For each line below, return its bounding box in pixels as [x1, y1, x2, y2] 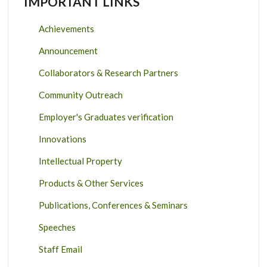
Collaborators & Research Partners [39, 67, 178, 78]
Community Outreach [39, 89, 123, 100]
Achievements [39, 23, 94, 34]
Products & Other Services [39, 178, 144, 188]
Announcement [39, 45, 98, 56]
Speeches [39, 222, 76, 232]
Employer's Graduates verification [39, 111, 173, 122]
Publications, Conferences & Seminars [39, 200, 188, 210]
